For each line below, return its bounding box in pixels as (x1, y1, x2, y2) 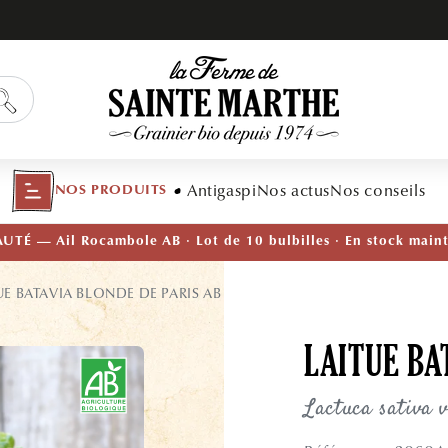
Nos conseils (329, 181, 426, 200)
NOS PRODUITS (54, 183, 168, 198)
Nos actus (256, 181, 330, 200)
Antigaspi (187, 181, 257, 200)
